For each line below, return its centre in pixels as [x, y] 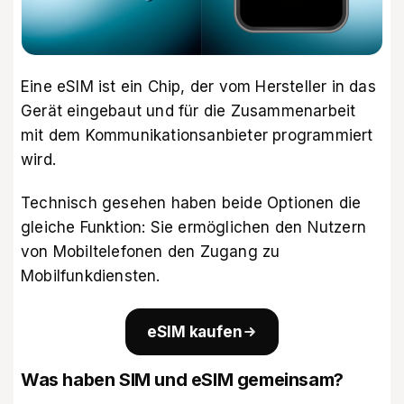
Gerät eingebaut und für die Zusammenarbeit [188, 111]
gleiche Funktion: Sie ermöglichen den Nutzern [194, 228]
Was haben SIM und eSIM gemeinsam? [182, 379]
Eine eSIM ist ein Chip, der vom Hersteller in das [198, 87]
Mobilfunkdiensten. [91, 276]
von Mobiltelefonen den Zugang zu [151, 252]
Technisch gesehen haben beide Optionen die [191, 203]
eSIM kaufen [195, 331]
